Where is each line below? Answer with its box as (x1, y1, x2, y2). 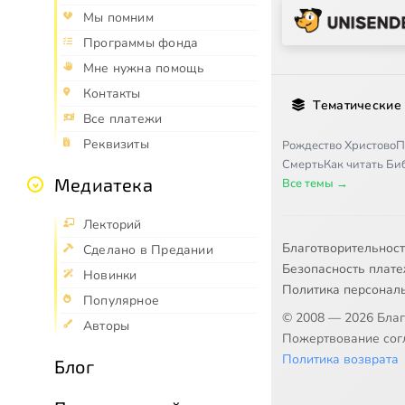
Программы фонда (83, 34, 199, 52)
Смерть (282, 155, 324, 173)
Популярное (83, 292, 160, 310)
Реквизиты (83, 136, 149, 154)
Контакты (83, 85, 141, 103)
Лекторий (83, 216, 142, 234)
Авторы (83, 317, 130, 335)
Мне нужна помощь (83, 60, 205, 78)
